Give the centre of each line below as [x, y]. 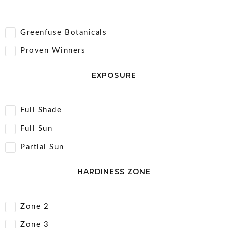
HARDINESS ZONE [114, 172]
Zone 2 [35, 206]
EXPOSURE [114, 75]
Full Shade [41, 110]
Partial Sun [42, 147]
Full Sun [36, 129]
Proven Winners [53, 51]
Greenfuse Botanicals [64, 32]
